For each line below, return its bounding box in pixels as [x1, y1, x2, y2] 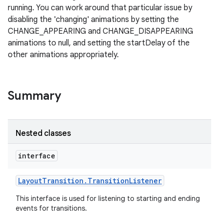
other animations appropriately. [8, 50, 119, 60]
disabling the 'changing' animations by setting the [8, 15, 179, 24]
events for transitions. [16, 204, 89, 213]
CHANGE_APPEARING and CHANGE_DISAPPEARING [8, 26, 193, 36]
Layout [18, 176, 42, 185]
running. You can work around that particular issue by [8, 3, 192, 13]
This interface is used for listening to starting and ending [16, 194, 200, 203]
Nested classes [16, 129, 71, 138]
